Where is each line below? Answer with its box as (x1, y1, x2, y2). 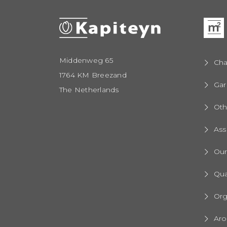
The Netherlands (59, 85, 119, 94)
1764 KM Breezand (59, 70, 127, 80)
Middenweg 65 (59, 56, 113, 65)
